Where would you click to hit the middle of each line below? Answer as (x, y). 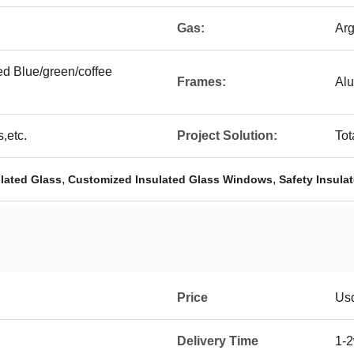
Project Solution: (227, 136)
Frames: (201, 82)
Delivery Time (218, 341)
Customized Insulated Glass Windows (170, 179)
